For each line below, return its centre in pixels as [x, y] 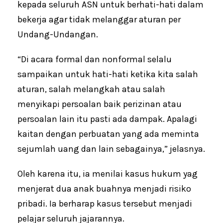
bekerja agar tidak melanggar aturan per [99, 20]
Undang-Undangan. [58, 35]
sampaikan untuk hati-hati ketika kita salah [108, 74]
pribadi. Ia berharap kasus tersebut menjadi [105, 204]
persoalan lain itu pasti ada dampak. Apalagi [107, 119]
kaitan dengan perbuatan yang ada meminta [108, 134]
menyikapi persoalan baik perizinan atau [100, 104]
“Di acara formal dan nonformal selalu [95, 59]
